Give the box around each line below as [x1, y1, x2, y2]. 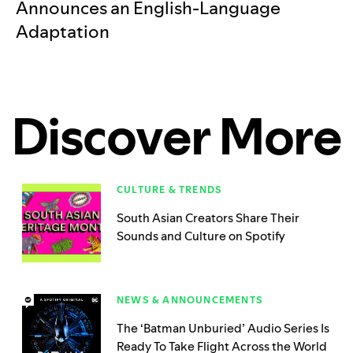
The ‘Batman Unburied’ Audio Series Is [117, 320, 329, 337]
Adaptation [16, 20, 110, 44]
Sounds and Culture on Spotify [117, 228, 285, 245]
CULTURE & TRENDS [117, 183, 223, 197]
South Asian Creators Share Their [117, 210, 299, 227]
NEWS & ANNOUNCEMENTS [117, 293, 263, 307]
